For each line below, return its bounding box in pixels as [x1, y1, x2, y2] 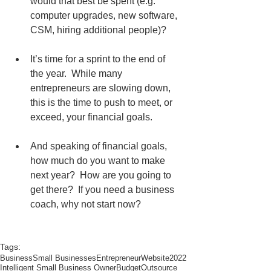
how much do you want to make [30, 155, 168, 166]
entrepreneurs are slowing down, [30, 83, 173, 94]
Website [141, 253, 169, 263]
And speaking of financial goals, [30, 141, 169, 152]
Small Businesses [33, 253, 96, 263]
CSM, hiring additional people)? [30, 25, 166, 36]
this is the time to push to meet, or [30, 97, 175, 108]
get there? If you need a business [30, 184, 177, 195]
